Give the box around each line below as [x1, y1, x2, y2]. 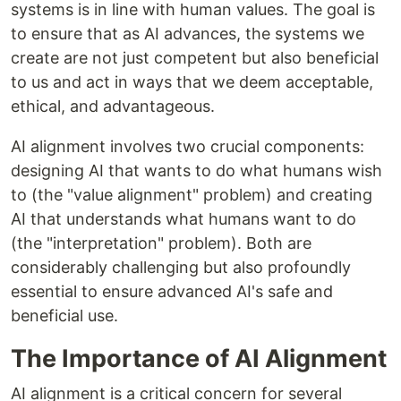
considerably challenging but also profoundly [11, 257, 351, 277]
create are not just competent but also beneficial [11, 47, 379, 67]
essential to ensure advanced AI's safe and [11, 281, 333, 301]
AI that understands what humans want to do [11, 209, 356, 228]
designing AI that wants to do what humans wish [11, 160, 382, 180]
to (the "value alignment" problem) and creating [11, 184, 372, 204]
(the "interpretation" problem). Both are [11, 233, 311, 252]
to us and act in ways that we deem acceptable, [11, 72, 373, 91]
